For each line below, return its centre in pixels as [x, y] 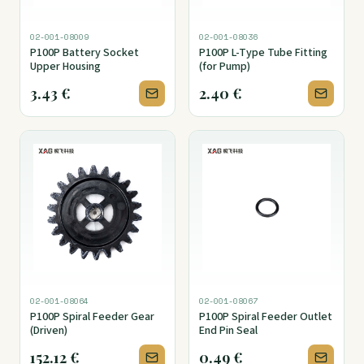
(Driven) [49, 331]
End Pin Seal [228, 331]
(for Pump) [225, 67]
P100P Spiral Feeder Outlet [266, 317]
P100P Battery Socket [84, 53]
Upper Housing [65, 67]
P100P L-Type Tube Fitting [264, 53]
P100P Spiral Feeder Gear [92, 317]
